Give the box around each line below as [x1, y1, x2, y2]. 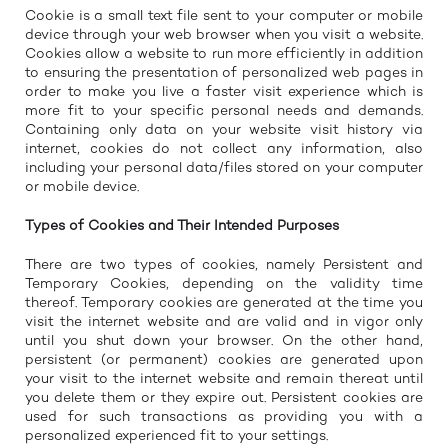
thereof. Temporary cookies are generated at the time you [25, 294, 423, 312]
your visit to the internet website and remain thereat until [25, 370, 423, 388]
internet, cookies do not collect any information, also [25, 140, 423, 158]
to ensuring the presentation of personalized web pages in [25, 64, 423, 82]
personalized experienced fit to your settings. [25, 427, 328, 445]
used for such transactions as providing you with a [25, 408, 423, 426]
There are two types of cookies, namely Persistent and [25, 256, 423, 274]
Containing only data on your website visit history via [25, 121, 423, 139]
